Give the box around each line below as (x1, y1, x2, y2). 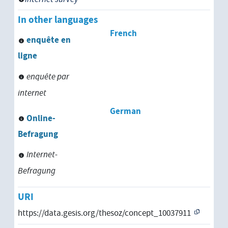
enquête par (26, 71, 69, 82)
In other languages (18, 13, 98, 27)
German (109, 105, 141, 118)
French (109, 27, 137, 40)
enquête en (26, 34, 71, 47)
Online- (26, 112, 55, 125)
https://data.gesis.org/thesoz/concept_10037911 (18, 208, 191, 219)
